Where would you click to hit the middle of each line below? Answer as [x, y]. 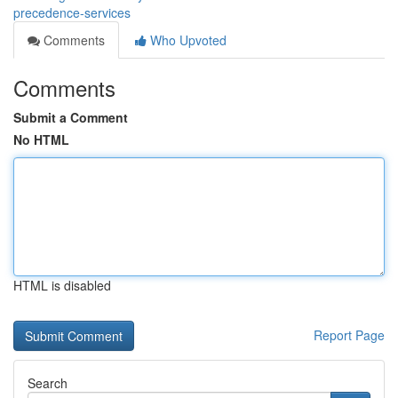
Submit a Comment [71, 117]
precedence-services [72, 12]
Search [48, 383]
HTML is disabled [62, 285]
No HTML [41, 139]
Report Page [349, 335]
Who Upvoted [187, 40]
